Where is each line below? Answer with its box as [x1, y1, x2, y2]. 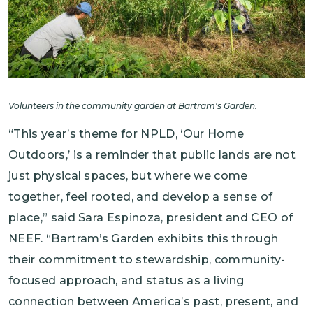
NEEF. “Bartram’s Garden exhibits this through [8, 232, 279, 246]
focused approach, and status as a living [8, 274, 245, 288]
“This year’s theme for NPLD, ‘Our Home [8, 127, 245, 141]
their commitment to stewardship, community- [8, 253, 286, 267]
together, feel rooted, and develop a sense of [8, 190, 273, 204]
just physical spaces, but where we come [8, 169, 248, 183]
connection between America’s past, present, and [8, 295, 299, 309]
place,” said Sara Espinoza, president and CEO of [8, 211, 293, 225]
